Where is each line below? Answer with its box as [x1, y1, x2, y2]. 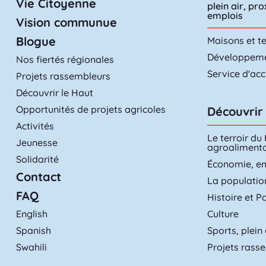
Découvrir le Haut [15, 87, 93, 99]
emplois [207, 9, 243, 22]
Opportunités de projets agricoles [15, 103, 166, 116]
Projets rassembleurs [15, 70, 110, 83]
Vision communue [15, 15, 117, 30]
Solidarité [15, 153, 59, 166]
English [15, 208, 47, 220]
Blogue [15, 34, 56, 49]
